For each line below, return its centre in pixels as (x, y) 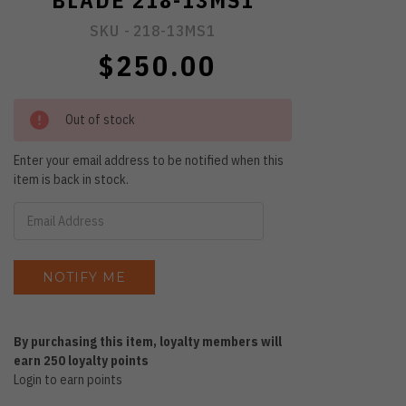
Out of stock (101, 119)
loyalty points (107, 360)
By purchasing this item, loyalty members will (148, 341)
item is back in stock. (72, 179)
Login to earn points (68, 379)
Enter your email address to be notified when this (149, 160)
